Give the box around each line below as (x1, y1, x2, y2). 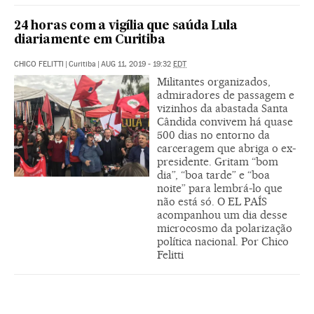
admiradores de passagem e (157, 88, 294, 102)
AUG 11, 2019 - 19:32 (101, 59, 173, 69)
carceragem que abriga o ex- (157, 141, 296, 155)
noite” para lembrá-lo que (157, 181, 282, 195)
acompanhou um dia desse (157, 207, 287, 221)
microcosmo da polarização (157, 221, 292, 235)
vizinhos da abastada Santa (157, 101, 288, 115)
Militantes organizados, (157, 74, 271, 88)
